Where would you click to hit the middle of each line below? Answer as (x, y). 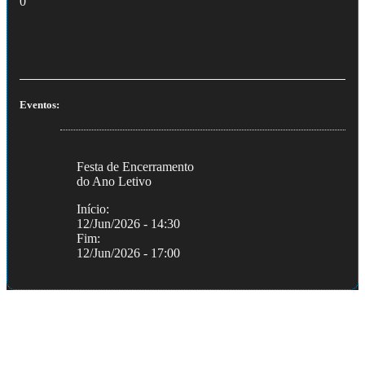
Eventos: (40, 104)
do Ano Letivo (114, 181)
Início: (93, 209)
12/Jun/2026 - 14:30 (128, 223)
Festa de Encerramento (135, 166)
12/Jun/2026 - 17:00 (128, 253)
